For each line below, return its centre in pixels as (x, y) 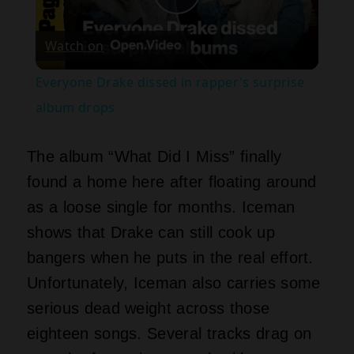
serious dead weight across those (149, 309)
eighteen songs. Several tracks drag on (169, 334)
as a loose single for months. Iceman (161, 207)
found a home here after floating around (172, 182)
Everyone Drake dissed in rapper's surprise (170, 83)
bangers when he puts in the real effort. (170, 258)
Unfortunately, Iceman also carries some (174, 283)
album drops (75, 108)
